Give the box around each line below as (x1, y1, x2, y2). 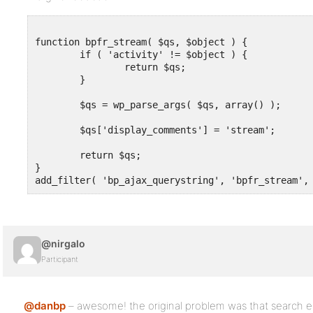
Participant (41, 254, 78, 264)
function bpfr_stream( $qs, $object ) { (35, 36, 247, 48)
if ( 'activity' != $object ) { (35, 49, 80, 60)
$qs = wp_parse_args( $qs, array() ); (35, 99, 80, 110)
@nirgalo (41, 238, 85, 249)
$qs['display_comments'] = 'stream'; (35, 124, 80, 136)
